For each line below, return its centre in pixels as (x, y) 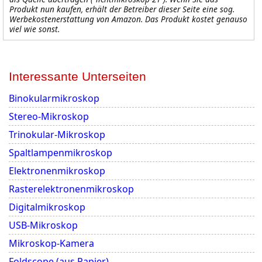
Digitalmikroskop (47, 207)
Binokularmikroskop (54, 98)
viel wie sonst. (35, 29)
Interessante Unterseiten (77, 76)
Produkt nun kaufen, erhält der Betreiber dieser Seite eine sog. (122, 9)
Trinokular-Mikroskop (57, 135)
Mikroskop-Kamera (51, 243)
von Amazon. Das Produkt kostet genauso (171, 19)
